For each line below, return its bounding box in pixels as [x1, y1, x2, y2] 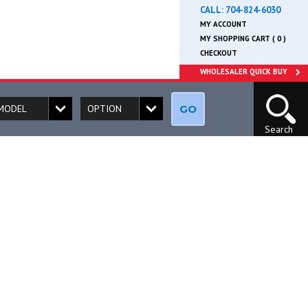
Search [264, 122, 293, 135]
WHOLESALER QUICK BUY [200, 67, 287, 76]
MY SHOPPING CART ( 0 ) [200, 34, 286, 43]
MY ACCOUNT [200, 19, 247, 29]
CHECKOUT [200, 48, 237, 58]
